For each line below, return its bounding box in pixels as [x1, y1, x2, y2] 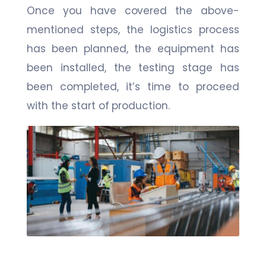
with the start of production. [27, 99, 170, 113]
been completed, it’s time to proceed [27, 80, 239, 94]
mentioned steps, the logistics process [27, 23, 239, 37]
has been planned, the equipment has [27, 42, 239, 56]
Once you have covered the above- [27, 4, 239, 18]
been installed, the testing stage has [27, 61, 239, 75]
